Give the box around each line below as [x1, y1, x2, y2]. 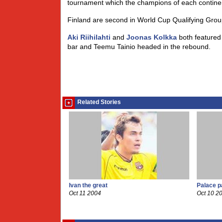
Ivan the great [69, 182, 108, 188]
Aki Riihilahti [67, 33, 111, 41]
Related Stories [77, 99, 121, 105]
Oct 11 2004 [69, 190, 101, 196]
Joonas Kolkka [126, 33, 177, 41]
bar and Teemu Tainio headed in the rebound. [67, 43, 211, 51]
